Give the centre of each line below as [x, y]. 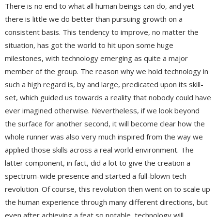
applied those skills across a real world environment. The [99, 149]
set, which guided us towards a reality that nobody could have [108, 97]
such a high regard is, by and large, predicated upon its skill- [104, 84]
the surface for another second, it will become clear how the [105, 123]
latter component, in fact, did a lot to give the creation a [98, 163]
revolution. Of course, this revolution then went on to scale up [108, 189]
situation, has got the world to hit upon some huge [89, 45]
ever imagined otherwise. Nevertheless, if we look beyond [102, 110]
